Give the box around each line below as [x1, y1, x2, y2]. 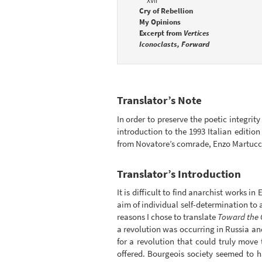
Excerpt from [139, 28, 184, 39]
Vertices [183, 28, 209, 39]
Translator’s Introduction [116, 167, 241, 181]
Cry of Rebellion [139, 6, 193, 16]
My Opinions [139, 17, 181, 27]
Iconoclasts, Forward [139, 39, 209, 50]
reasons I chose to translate [116, 211, 218, 223]
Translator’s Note [116, 94, 202, 108]
